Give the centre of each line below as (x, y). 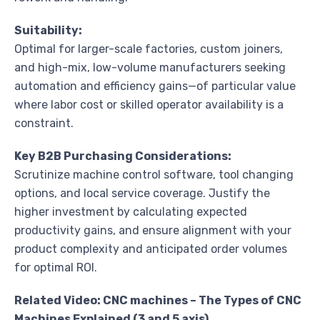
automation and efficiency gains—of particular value (155, 86)
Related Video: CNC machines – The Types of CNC (158, 301)
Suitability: (48, 31)
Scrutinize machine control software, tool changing (154, 175)
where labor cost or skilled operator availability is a (149, 105)
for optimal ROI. (56, 268)
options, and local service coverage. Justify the (142, 194)
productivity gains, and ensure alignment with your (153, 231)
